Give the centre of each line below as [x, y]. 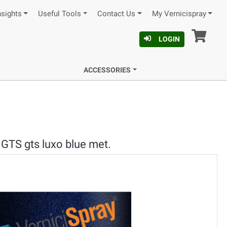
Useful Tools [59, 14]
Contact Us [117, 14]
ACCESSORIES [107, 70]
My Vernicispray [179, 14]
